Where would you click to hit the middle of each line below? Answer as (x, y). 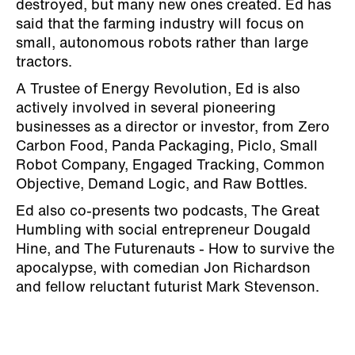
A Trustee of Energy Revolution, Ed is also (158, 90)
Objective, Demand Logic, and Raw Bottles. (162, 185)
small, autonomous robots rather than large (162, 44)
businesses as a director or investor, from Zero (173, 128)
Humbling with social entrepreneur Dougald (163, 231)
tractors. (44, 63)
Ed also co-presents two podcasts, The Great (168, 212)
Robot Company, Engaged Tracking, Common (170, 166)
